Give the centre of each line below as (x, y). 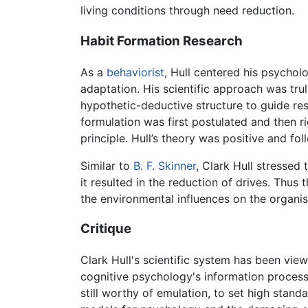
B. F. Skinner (165, 165)
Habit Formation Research (162, 41)
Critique (106, 229)
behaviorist (135, 72)
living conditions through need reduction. (187, 11)
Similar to (107, 165)
